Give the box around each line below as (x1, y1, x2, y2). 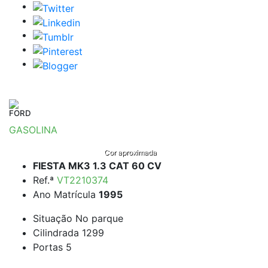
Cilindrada (33, 227, 82, 239)
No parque (75, 212, 123, 225)
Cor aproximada (104, 148, 157, 157)
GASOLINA (9, 124, 57, 136)
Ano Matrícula (33, 188, 99, 201)
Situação (33, 212, 75, 225)
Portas (33, 241, 66, 254)
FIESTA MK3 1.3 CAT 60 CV (33, 160, 162, 172)
